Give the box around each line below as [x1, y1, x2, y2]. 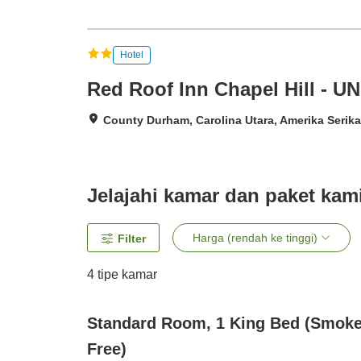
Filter [118, 232, 146, 246]
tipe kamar [94, 268, 157, 282]
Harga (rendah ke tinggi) [193, 231, 317, 245]
